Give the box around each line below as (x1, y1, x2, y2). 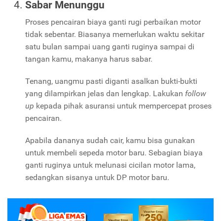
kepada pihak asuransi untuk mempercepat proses (34, 101, 212, 111)
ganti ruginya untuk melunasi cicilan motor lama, (25, 160, 195, 170)
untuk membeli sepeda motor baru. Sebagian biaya (25, 148, 203, 158)
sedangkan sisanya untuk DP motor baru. (25, 173, 171, 183)
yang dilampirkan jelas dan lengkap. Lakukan (25, 89, 185, 99)
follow (185, 89, 206, 99)
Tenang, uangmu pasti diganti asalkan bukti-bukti (25, 76, 197, 86)
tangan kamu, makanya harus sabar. (25, 54, 152, 64)
